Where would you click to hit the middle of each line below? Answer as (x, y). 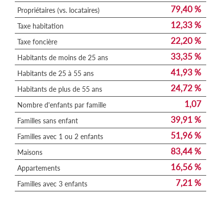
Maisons (30, 152)
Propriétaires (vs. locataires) (58, 10)
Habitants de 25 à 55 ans (55, 74)
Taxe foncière (37, 42)
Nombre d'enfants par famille (62, 105)
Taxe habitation (40, 26)
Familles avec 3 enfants (52, 184)
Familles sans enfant (48, 121)
